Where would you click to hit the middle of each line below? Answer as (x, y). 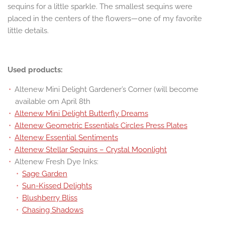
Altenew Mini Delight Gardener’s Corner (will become (106, 90)
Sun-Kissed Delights (57, 186)
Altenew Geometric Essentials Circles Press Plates (101, 126)
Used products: (35, 70)
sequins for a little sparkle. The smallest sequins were (100, 7)
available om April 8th (53, 102)
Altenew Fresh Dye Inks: (57, 162)
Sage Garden (45, 174)
